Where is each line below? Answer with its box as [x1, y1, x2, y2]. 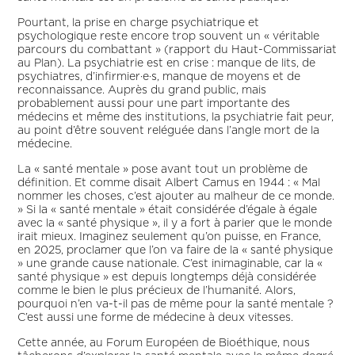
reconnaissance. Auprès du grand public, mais [17, 85, 267, 96]
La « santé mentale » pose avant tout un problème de [17, 164, 308, 175]
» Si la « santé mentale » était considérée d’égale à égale [17, 204, 318, 216]
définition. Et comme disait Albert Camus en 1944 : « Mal [17, 177, 321, 189]
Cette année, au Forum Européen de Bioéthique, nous [17, 338, 311, 349]
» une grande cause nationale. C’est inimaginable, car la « [17, 258, 323, 269]
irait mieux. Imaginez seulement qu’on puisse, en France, [17, 231, 322, 242]
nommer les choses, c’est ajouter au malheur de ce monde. [17, 191, 335, 202]
